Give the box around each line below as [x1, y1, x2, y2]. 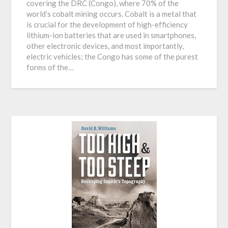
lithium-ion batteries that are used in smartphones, [26, 31, 196, 40]
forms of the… [26, 63, 74, 72]
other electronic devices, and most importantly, [26, 41, 184, 50]
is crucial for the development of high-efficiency [26, 20, 188, 29]
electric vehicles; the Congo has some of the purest [26, 52, 198, 61]
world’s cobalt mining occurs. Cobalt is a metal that [26, 9, 197, 18]
